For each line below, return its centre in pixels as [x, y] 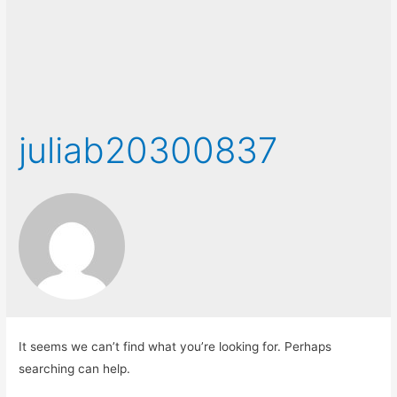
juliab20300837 [149, 150]
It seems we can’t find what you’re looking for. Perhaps [175, 346]
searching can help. [75, 368]
